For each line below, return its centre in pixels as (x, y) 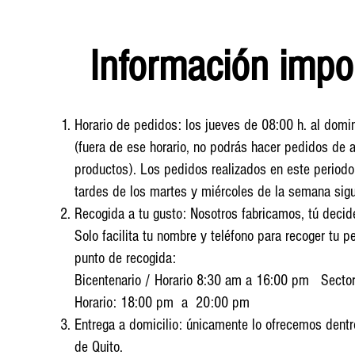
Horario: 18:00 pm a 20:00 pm (164, 302)
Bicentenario (107, 280)
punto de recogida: (127, 258)
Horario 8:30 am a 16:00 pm (233, 280)
